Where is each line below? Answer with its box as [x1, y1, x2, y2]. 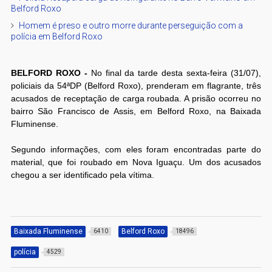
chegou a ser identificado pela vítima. [10, 169, 154, 180]
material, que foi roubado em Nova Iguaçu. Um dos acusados [10, 157, 262, 167]
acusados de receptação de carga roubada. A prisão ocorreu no [10, 93, 262, 103]
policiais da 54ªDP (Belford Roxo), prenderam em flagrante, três [10, 80, 262, 90]
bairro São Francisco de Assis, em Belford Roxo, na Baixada [10, 106, 262, 116]
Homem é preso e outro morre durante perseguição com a [18, 20, 243, 30]
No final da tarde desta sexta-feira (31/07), [90, 67, 262, 78]
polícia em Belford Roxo [10, 31, 103, 41]
